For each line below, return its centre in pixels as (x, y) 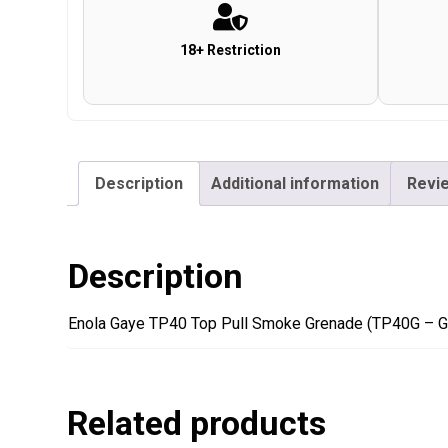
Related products (197, 423)
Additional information (295, 184)
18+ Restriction (230, 50)
